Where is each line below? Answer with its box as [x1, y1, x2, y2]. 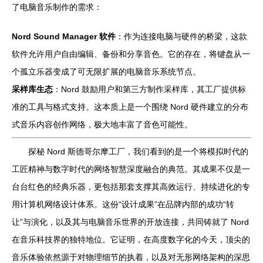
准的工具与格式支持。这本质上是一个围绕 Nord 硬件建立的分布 [12, 102, 248, 112]
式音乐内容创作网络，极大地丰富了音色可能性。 [12, 120, 193, 129]
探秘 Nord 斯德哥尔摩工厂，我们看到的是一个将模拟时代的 [28, 147, 248, 156]
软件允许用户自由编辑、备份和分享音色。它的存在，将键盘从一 [12, 49, 250, 59]
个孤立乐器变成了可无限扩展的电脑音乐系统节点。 [12, 67, 201, 76]
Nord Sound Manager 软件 [12, 32, 116, 41]
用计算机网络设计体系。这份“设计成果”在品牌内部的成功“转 [12, 200, 234, 209]
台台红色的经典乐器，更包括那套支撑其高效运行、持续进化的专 [12, 182, 250, 191]
